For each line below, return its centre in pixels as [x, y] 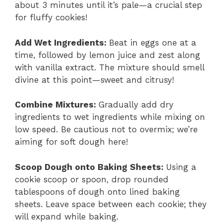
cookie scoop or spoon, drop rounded [92, 179]
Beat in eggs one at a [153, 42]
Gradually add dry [136, 105]
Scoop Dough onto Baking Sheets [88, 167]
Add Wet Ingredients [59, 42]
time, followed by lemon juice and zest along [108, 55]
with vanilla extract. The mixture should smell [110, 67]
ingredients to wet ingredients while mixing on [110, 117]
